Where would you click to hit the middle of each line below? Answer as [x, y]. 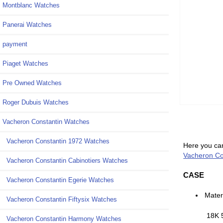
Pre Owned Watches [32, 83]
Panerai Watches [27, 25]
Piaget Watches [25, 64]
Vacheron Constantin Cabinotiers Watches [65, 161]
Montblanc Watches [31, 5]
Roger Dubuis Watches [36, 103]
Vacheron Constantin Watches [46, 122]
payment [15, 44]
